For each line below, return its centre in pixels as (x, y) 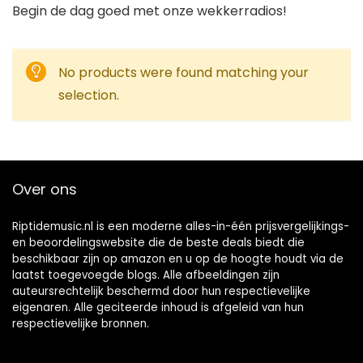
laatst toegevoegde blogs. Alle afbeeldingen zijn (146, 275)
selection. (89, 95)
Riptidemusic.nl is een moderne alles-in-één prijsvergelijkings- (181, 226)
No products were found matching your (184, 73)
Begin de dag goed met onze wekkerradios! (149, 11)
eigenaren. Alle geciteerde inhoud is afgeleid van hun (158, 307)
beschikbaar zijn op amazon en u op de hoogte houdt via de (178, 258)
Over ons (45, 189)
